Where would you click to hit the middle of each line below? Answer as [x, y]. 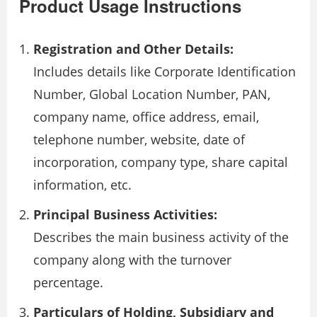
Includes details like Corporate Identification [165, 71]
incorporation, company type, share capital [161, 162]
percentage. [68, 282]
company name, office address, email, [146, 116]
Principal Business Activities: [125, 214]
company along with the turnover [132, 259]
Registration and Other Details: [133, 48]
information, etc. [82, 184]
